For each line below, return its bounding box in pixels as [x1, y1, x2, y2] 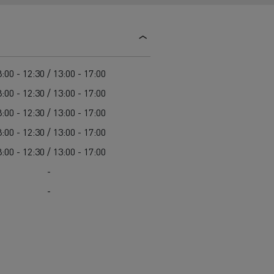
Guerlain [51, 10, 87, 24]
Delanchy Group [51, 26, 119, 39]
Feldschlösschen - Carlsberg [51, 42, 172, 55]
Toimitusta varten [51, 67, 126, 81]
